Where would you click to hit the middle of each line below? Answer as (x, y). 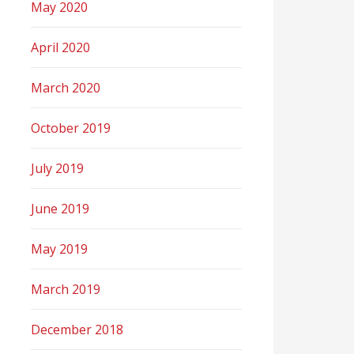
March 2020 (66, 88)
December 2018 (77, 330)
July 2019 (58, 168)
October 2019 (71, 128)
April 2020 (61, 47)
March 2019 (66, 289)
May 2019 (60, 249)
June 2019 (60, 209)
